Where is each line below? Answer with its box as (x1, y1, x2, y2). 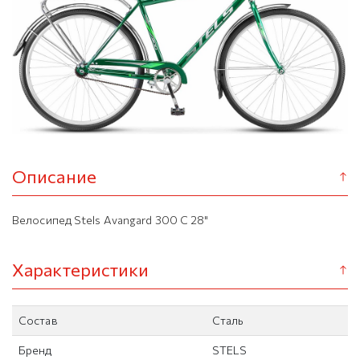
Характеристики (12, 259, 149, 281)
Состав (18, 313, 58, 328)
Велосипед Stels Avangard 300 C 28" (12, 213, 209, 227)
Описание (12, 166, 96, 188)
